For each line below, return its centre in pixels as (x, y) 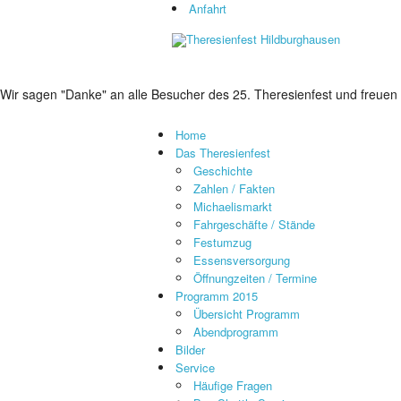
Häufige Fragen (233, 385)
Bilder (190, 350)
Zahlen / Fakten (234, 188)
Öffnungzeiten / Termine (255, 278)
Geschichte (223, 171)
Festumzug (222, 242)
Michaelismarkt (233, 206)
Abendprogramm (236, 332)
